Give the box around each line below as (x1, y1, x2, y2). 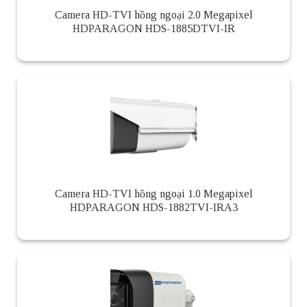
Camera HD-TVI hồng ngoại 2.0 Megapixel (54, 9, 253, 21)
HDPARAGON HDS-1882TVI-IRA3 (69, 201, 238, 214)
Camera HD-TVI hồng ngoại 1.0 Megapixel (54, 188, 253, 200)
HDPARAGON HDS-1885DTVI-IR (72, 23, 235, 35)
